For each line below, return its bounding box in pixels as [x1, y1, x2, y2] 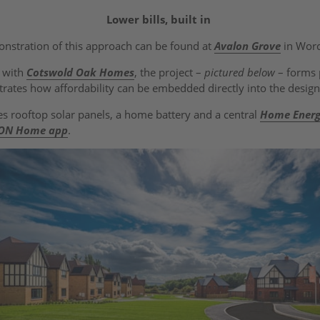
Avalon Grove [214, 38, 281, 53]
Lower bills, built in [106, 11, 211, 26]
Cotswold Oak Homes [26, 64, 134, 79]
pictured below [204, 64, 275, 79]
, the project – [134, 64, 204, 79]
